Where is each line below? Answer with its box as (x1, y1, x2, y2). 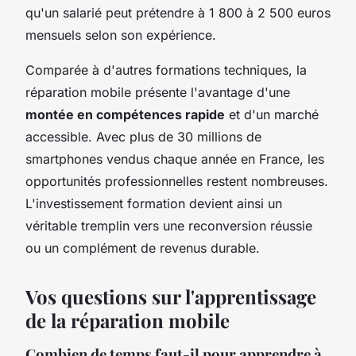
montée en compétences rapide (25, 106, 225, 122)
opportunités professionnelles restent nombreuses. (25, 172, 328, 189)
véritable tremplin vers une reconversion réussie (25, 217, 312, 234)
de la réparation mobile (25, 307, 230, 333)
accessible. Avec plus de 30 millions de (25, 128, 261, 145)
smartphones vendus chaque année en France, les (25, 150, 324, 167)
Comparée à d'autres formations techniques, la (25, 61, 307, 78)
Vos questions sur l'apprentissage (25, 283, 316, 309)
